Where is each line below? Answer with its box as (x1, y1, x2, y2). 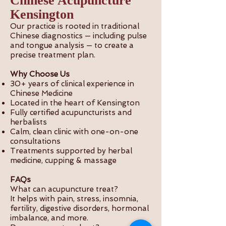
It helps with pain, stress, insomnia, (10, 194, 138, 203)
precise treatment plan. (10, 50, 97, 60)
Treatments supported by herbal (10, 146, 132, 155)
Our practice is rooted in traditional (10, 22, 139, 31)
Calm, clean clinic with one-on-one (10, 127, 138, 136)
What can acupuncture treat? (10, 185, 120, 194)
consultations (10, 137, 63, 146)
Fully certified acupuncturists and (10, 108, 132, 117)
